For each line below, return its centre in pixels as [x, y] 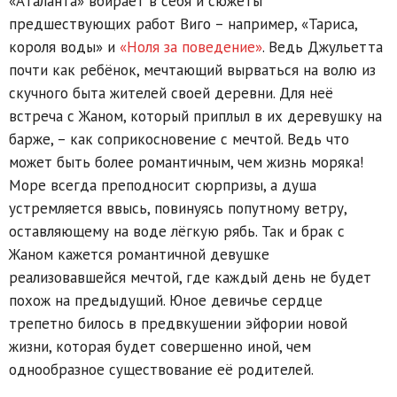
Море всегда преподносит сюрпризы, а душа [163, 185]
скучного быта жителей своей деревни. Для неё [171, 93]
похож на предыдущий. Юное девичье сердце [166, 300]
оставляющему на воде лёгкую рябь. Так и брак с [177, 231]
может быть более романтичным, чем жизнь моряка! [186, 162]
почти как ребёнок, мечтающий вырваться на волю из [192, 70]
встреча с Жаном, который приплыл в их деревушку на [195, 116]
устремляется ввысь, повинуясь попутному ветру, [178, 208]
